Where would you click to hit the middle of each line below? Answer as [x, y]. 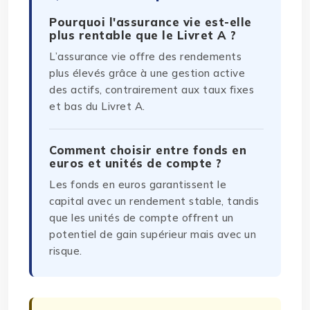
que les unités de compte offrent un [142, 218]
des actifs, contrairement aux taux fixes [152, 90]
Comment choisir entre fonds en [148, 150]
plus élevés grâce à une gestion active [147, 73]
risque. [66, 251]
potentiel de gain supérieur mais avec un [153, 235]
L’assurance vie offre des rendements [146, 57]
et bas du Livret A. [97, 107]
